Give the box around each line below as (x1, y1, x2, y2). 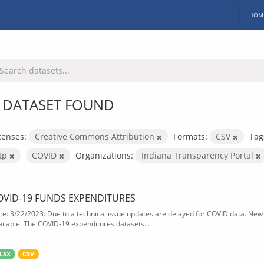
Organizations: (75, 149, 133, 161)
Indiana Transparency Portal (141, 149, 256, 161)
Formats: (173, 130, 207, 142)
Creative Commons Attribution (35, 130, 157, 142)
